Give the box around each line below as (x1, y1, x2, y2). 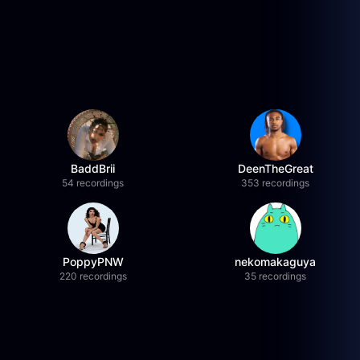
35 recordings (244, 270, 307, 282)
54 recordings (62, 177, 125, 189)
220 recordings (59, 270, 127, 282)
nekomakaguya (235, 255, 317, 268)
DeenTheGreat (237, 162, 313, 175)
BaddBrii (71, 162, 116, 175)
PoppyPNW (62, 255, 124, 268)
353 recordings (241, 177, 310, 189)
